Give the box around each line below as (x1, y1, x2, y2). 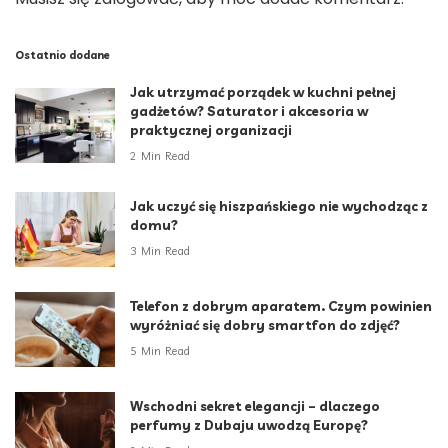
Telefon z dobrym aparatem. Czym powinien (130, 298, 432, 315)
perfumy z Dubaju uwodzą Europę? (130, 417, 368, 434)
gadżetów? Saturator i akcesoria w (130, 103, 368, 120)
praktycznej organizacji (130, 122, 292, 139)
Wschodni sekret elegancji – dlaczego (130, 398, 380, 415)
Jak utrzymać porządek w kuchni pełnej (130, 84, 396, 101)
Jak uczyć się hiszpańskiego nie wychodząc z (130, 198, 428, 215)
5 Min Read (130, 343, 191, 358)
